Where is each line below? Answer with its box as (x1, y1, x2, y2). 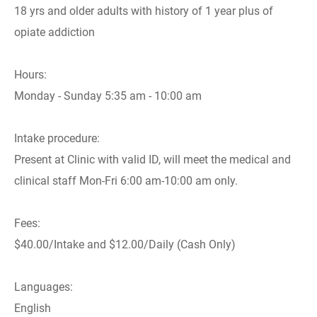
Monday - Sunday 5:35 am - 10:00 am (14, 89, 202, 103)
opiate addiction (14, 25, 95, 39)
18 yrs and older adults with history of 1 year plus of (14, 4, 273, 18)
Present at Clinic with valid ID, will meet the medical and (14, 153, 291, 166)
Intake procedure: (14, 132, 100, 145)
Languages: (14, 280, 73, 294)
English (14, 301, 51, 315)
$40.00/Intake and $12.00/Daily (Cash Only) (14, 238, 236, 251)
